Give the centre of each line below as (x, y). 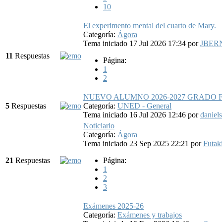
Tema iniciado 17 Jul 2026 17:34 (136, 43)
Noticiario (99, 125)
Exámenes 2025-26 (113, 206)
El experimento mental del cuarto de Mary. (150, 25)
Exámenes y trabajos (150, 215)
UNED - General (144, 106)
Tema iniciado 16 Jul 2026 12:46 (136, 114)
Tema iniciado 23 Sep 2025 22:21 (137, 143)
